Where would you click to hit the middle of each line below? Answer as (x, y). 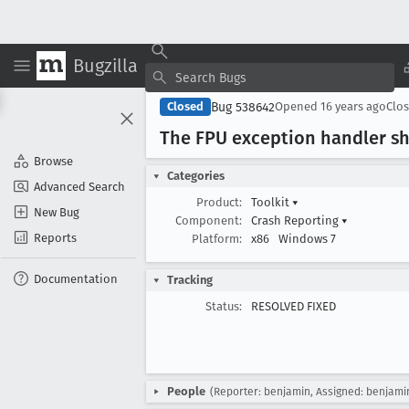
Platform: (217, 239)
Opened (298, 106)
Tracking (190, 280)
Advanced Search (79, 186)
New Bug (57, 212)
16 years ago (353, 106)
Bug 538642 (243, 107)
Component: (209, 220)
